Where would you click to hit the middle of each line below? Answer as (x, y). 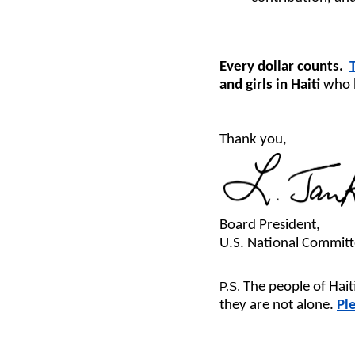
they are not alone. (278, 306)
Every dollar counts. (281, 67)
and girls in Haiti (271, 86)
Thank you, (253, 140)
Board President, (270, 226)
